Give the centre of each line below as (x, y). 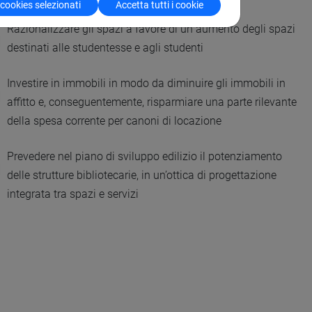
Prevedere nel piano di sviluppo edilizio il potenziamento (145, 157)
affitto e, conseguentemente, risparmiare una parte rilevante (152, 102)
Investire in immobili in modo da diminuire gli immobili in (147, 84)
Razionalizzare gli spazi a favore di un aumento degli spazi (151, 29)
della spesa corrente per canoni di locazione (115, 121)
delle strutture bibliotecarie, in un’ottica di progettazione (142, 175)
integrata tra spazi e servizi (73, 194)
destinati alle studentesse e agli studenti (106, 48)
